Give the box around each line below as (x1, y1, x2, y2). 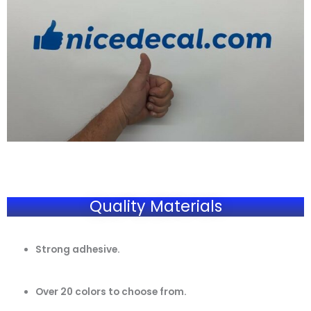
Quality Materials (89, 195, 222, 217)
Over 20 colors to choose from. (35, 285, 187, 299)
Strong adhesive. (35, 243, 121, 257)
